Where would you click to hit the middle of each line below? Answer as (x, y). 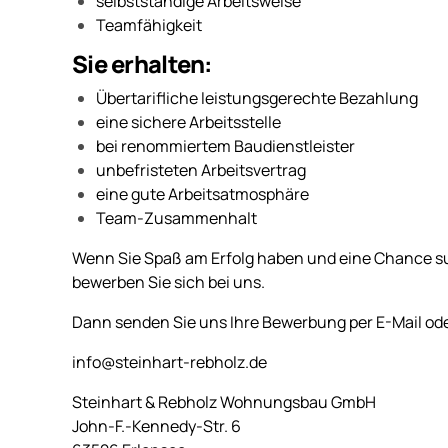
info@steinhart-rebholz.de (169, 361)
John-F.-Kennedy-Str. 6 (156, 425)
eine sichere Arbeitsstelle (188, 121)
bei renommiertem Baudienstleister (225, 145)
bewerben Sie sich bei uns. (168, 281)
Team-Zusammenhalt (176, 217)
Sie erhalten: (142, 64)
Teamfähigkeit (149, 25)
